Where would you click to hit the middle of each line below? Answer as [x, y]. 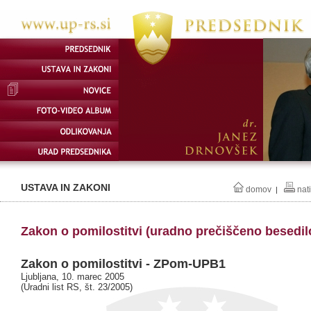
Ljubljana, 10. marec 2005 [73, 277]
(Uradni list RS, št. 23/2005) [77, 287]
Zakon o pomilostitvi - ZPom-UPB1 [123, 264]
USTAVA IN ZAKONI [66, 187]
